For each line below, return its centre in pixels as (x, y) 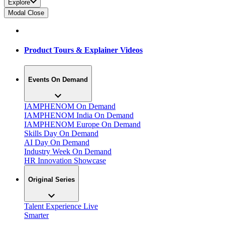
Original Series (51, 179)
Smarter (36, 215)
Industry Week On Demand (68, 152)
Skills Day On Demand (61, 134)
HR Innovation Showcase (65, 161)
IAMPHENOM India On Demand (79, 116)
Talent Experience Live (61, 206)
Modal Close (26, 13)
